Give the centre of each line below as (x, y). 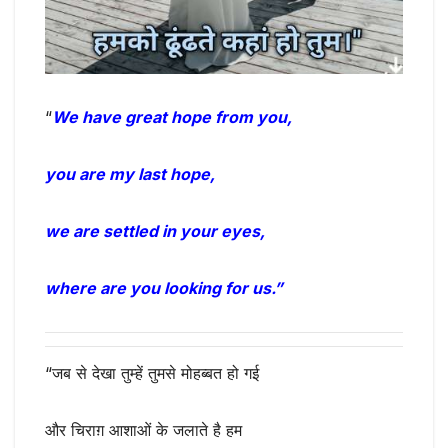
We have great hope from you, (172, 117)
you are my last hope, (130, 174)
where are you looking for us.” (164, 288)
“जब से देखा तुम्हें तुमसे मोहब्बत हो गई (152, 372)
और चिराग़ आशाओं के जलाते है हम (143, 429)
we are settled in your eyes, (155, 231)
